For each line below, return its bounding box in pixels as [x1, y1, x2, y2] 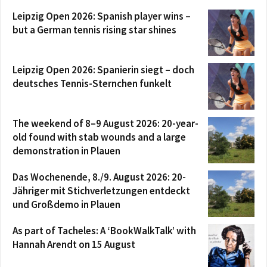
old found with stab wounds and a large [13, 131, 186, 144]
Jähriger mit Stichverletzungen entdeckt [13, 184, 190, 197]
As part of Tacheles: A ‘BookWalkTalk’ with [13, 224, 196, 237]
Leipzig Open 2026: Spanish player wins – [13, 10, 191, 23]
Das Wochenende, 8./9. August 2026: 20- [13, 170, 186, 184]
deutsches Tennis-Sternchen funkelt [13, 77, 172, 90]
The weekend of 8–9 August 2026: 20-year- [13, 117, 198, 130]
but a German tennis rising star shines [13, 23, 176, 36]
